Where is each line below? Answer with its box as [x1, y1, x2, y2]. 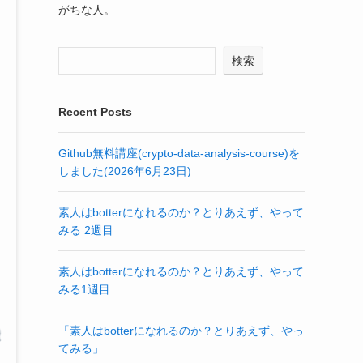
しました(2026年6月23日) [58, 164, 191, 177]
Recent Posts [58, 105, 132, 118]
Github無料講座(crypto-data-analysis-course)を [58, 147, 300, 160]
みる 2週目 [58, 224, 113, 237]
